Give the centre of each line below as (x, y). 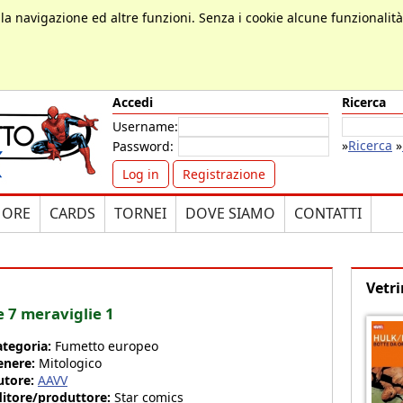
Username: (145, 126)
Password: (143, 146)
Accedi (133, 102)
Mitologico (70, 363)
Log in (141, 174)
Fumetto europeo (107, 346)
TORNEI (140, 213)
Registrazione (224, 174)
